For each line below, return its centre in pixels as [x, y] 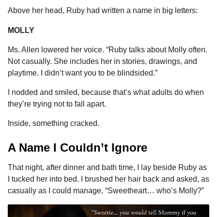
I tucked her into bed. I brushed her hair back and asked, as [108, 179]
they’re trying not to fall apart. [57, 104]
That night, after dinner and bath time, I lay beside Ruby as [107, 167]
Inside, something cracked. [54, 124]
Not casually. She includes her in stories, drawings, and [102, 61]
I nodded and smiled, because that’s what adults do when [106, 93]
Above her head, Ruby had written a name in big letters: [103, 11]
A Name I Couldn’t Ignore [77, 147]
